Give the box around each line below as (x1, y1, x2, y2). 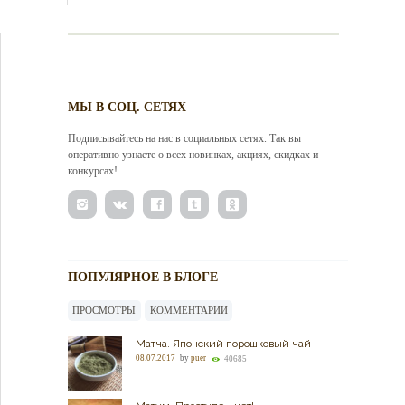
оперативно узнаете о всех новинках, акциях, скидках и (67, 148, 318, 162)
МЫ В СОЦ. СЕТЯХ (67, 100, 186, 115)
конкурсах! (67, 165, 118, 178)
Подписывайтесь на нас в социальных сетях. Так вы (67, 132, 301, 146)
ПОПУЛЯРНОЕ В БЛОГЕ (67, 270, 218, 285)
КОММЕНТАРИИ (149, 304, 228, 316)
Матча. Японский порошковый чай (135, 337, 311, 351)
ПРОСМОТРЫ (72, 304, 137, 316)
